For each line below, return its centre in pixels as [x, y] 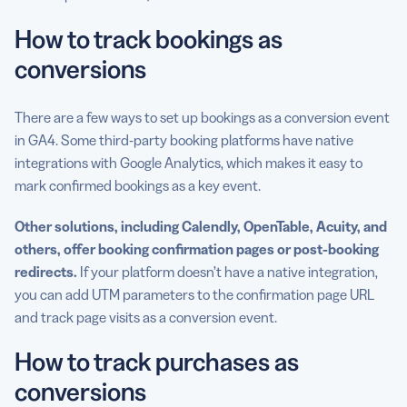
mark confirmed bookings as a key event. [138, 186]
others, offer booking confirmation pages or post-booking [197, 249]
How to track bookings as [149, 40]
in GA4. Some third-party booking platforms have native [184, 140]
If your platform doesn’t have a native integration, [228, 272]
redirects [44, 272]
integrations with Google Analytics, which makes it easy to [189, 163]
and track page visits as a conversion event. [146, 318]
